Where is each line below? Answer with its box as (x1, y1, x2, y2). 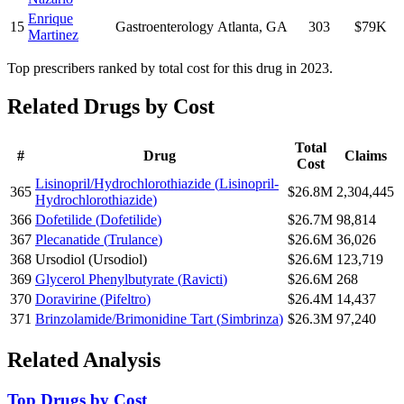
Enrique (28, 11, 73, 27)
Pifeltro (105, 291, 146, 308)
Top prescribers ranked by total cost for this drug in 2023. (7, 60, 333, 77)
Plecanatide (35, 232, 100, 248)
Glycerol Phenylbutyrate (35, 271, 174, 288)
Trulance (108, 232, 158, 248)
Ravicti (182, 271, 223, 288)
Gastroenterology (115, 19, 214, 35)
